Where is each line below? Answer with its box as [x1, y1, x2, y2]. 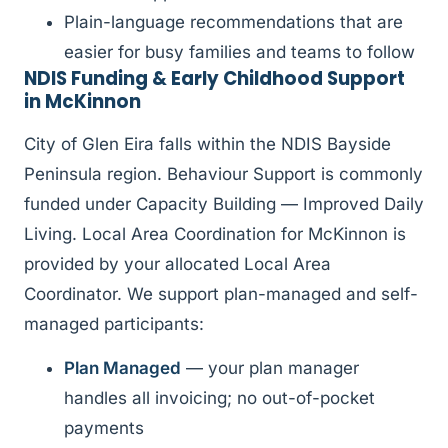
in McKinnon [24, 88, 141, 114]
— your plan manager [181, 358, 359, 379]
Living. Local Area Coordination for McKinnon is [24, 223, 406, 244]
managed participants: [24, 313, 204, 334]
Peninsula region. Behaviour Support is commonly [24, 163, 423, 184]
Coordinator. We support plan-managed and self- [24, 283, 418, 304]
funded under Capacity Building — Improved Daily [24, 193, 424, 214]
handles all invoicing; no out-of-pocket [64, 388, 375, 409]
